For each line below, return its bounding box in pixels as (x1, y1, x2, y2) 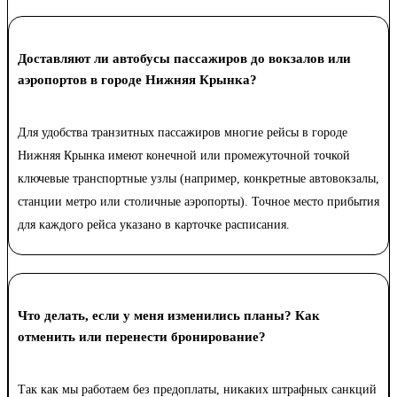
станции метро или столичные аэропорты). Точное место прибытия (18, 195, 379, 209)
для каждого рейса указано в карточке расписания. (18, 218, 290, 232)
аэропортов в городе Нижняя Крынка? (18, 73, 257, 88)
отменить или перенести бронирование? (18, 330, 266, 345)
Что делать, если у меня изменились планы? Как (18, 308, 320, 323)
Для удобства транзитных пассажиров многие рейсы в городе (18, 126, 347, 140)
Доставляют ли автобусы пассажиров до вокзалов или (18, 51, 351, 66)
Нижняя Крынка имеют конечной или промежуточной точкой (18, 149, 350, 163)
